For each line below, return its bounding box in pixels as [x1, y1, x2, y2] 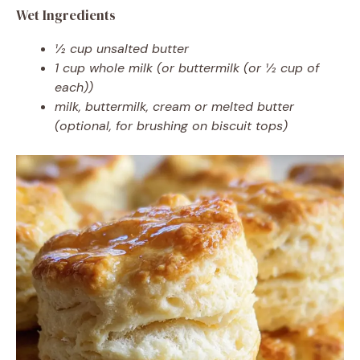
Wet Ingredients [16, 5, 116, 25]
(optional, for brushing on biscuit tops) [55, 117, 288, 134]
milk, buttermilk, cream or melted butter [55, 97, 294, 115]
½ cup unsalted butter [55, 39, 189, 57]
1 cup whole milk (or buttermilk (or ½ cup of [55, 59, 319, 76]
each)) [55, 78, 93, 96]
